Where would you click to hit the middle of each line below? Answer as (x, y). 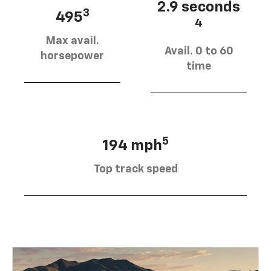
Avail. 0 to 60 (199, 51)
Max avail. (72, 41)
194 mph (132, 145)
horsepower (72, 56)
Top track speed (135, 169)
